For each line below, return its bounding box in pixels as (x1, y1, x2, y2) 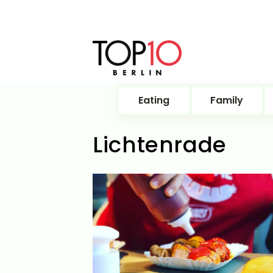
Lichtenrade (93, 129, 227, 160)
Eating (138, 93, 169, 107)
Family (210, 93, 243, 107)
